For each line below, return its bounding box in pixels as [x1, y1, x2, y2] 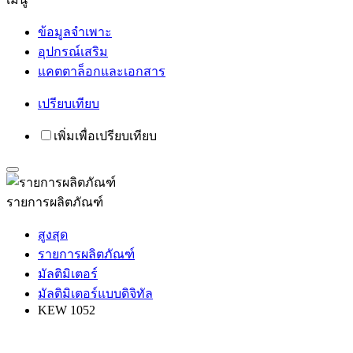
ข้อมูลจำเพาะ [38, 25, 112, 39]
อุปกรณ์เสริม [38, 45, 108, 58]
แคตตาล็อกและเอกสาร [38, 65, 165, 78]
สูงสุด [38, 228, 68, 241]
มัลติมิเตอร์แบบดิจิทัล [38, 287, 153, 300]
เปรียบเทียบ [38, 97, 99, 110]
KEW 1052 [38, 303, 95, 317]
